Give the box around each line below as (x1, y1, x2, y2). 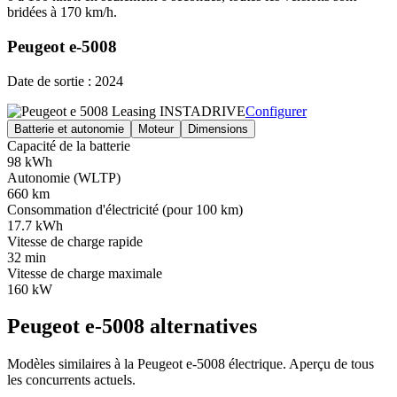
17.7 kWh (7, 217, 63, 233)
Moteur (138, 121, 174, 136)
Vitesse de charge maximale (7, 265, 162, 281)
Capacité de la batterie (7, 137, 130, 153)
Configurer (245, 103, 307, 119)
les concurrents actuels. (7, 372, 136, 388)
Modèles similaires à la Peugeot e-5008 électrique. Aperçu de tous (7, 356, 374, 372)
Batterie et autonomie (14, 121, 124, 136)
